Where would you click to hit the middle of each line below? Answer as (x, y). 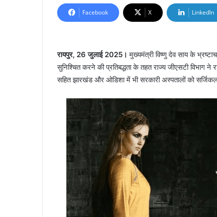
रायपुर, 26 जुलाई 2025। (92, 54)
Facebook (95, 12)
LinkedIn (203, 12)
